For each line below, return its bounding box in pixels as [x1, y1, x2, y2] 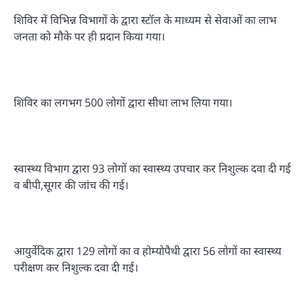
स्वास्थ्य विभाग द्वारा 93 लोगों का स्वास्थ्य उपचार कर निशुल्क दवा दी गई [14, 161, 291, 177]
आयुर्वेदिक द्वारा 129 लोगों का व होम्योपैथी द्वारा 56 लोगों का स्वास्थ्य [14, 243, 281, 259]
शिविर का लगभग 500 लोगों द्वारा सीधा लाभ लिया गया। [14, 94, 232, 110]
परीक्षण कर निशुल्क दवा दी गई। [14, 260, 138, 276]
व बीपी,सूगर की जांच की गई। [14, 177, 129, 193]
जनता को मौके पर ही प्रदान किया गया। [14, 28, 165, 44]
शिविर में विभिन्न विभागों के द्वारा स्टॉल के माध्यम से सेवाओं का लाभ [14, 12, 276, 27]
